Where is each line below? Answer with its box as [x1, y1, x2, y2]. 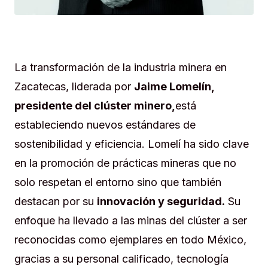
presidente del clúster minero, [14, 99, 175, 112]
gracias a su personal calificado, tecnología [14, 252, 229, 265]
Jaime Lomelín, [134, 80, 214, 93]
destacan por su [14, 194, 97, 208]
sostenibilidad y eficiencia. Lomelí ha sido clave [14, 137, 249, 150]
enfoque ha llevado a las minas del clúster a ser [14, 214, 247, 227]
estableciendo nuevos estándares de [14, 118, 196, 131]
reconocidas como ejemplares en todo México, [14, 233, 246, 246]
